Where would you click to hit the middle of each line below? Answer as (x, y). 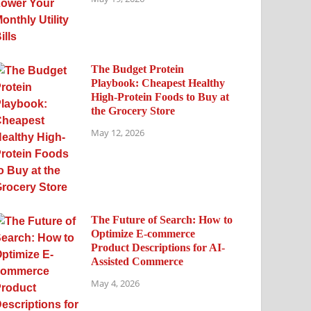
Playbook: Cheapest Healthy (158, 83)
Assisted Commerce (137, 261)
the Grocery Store (133, 110)
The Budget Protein (138, 69)
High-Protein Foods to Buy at (160, 96)
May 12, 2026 (118, 133)
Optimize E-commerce (143, 233)
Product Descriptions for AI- (158, 247)
